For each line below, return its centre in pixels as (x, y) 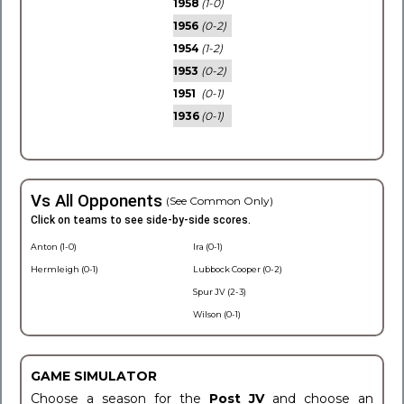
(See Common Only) (220, 201)
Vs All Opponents (96, 201)
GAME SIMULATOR (94, 376)
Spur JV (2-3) (220, 292)
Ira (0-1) (208, 247)
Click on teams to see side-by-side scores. (141, 220)
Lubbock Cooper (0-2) (238, 269)
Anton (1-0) (54, 247)
